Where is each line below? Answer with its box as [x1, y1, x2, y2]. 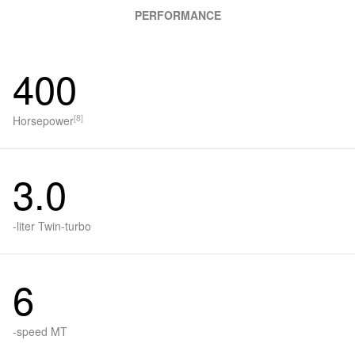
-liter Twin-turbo [13, 217, 91, 234]
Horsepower [13, 112, 74, 128]
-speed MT [13, 323, 67, 339]
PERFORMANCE [134, 7, 221, 24]
